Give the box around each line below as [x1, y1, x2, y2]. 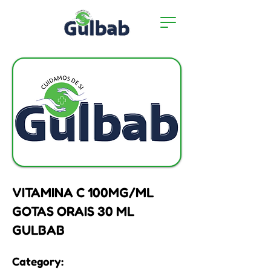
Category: [12, 254, 64, 268]
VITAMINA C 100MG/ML [12, 184, 154, 200]
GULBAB [12, 222, 65, 238]
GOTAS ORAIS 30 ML [12, 203, 134, 219]
